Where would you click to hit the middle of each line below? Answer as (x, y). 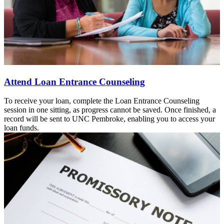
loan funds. (21, 128)
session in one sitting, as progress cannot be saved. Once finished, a (110, 110)
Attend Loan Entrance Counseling (74, 81)
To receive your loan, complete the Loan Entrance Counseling (102, 101)
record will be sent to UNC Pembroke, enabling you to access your (109, 119)
